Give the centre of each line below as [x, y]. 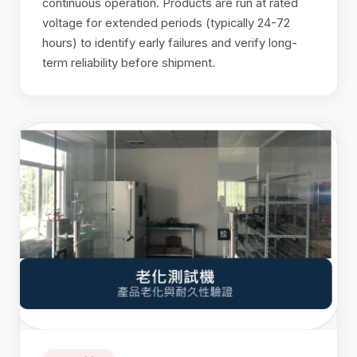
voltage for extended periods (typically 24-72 [166, 24]
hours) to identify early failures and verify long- [170, 43]
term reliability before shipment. [129, 63]
